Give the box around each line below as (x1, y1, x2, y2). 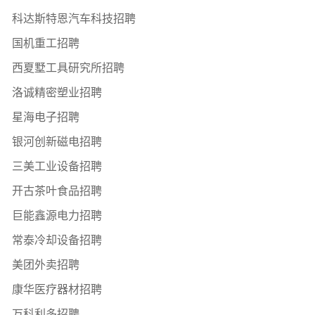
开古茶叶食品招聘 (12, 185, 102, 198)
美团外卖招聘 (12, 259, 79, 271)
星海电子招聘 (12, 111, 79, 124)
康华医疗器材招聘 (12, 283, 102, 296)
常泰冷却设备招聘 (12, 234, 102, 247)
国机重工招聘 (12, 37, 79, 50)
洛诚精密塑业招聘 (12, 86, 102, 99)
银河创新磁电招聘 (12, 136, 102, 148)
